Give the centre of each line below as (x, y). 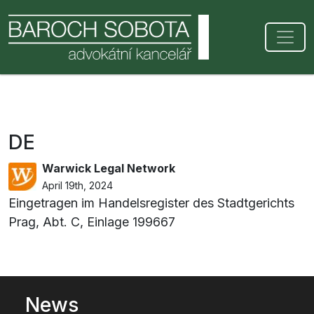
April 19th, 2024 (77, 185)
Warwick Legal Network (109, 168)
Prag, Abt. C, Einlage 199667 (92, 222)
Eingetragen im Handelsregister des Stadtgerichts (151, 203)
